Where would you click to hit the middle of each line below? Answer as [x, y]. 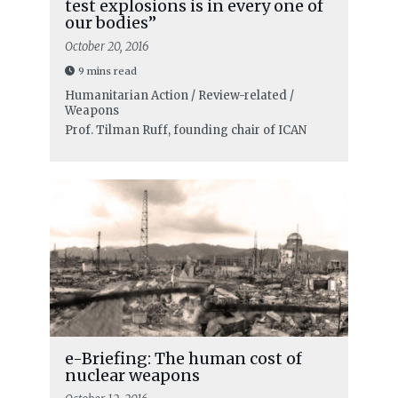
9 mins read [107, 71]
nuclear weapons [132, 375]
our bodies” [110, 22]
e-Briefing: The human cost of [183, 358]
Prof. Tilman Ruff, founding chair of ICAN [185, 130]
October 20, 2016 [107, 46]
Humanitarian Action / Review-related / [179, 95]
